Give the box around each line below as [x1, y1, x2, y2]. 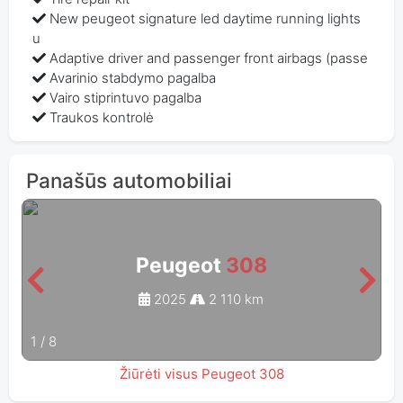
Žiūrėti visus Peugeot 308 [119, 365, 284, 383]
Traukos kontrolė [49, 108, 155, 126]
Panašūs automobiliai [25, 167, 232, 193]
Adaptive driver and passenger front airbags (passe [49, 49, 369, 67]
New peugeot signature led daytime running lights [49, 9, 362, 27]
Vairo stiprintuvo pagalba [49, 88, 202, 106]
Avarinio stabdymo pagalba [49, 68, 217, 86]
